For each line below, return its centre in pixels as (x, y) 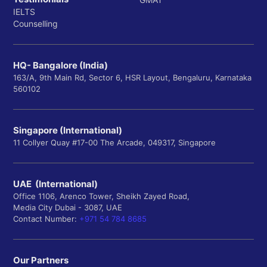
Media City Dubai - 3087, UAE (68, 208)
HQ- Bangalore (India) (60, 66)
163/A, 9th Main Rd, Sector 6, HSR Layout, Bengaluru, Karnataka (132, 78)
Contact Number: (46, 219)
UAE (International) (55, 184)
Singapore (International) (68, 131)
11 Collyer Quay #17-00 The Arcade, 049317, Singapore (114, 143)
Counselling (35, 24)
